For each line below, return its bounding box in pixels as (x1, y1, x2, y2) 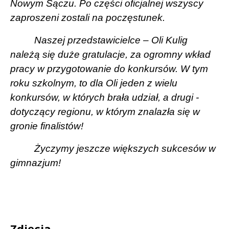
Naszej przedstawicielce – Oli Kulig (34, 34, 188, 45)
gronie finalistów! (10, 120, 83, 131)
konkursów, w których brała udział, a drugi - (10, 91, 199, 103)
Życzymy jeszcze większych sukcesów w (34, 143, 216, 154)
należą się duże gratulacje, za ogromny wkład (10, 49, 211, 60)
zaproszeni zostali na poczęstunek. (10, 12, 165, 23)
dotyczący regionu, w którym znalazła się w (10, 106, 200, 117)
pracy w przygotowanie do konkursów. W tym (10, 63, 208, 74)
